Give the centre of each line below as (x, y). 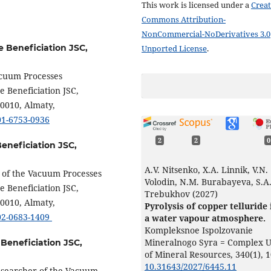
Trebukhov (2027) (181, 194)
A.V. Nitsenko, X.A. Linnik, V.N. (206, 169)
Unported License (174, 49)
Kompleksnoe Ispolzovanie (199, 230)
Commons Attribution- (184, 20)
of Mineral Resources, (190, 254)
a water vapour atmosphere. (205, 218)
